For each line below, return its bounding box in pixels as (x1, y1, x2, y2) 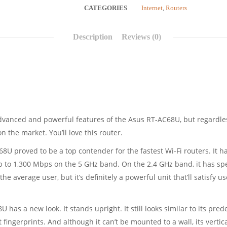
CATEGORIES (84, 4, 127, 12)
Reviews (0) (122, 32, 161, 41)
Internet (141, 4, 163, 12)
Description (73, 32, 112, 41)
